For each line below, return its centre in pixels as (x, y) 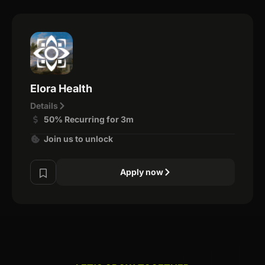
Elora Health (61, 88)
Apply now (141, 172)
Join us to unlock (78, 138)
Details (44, 105)
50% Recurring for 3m (88, 119)
